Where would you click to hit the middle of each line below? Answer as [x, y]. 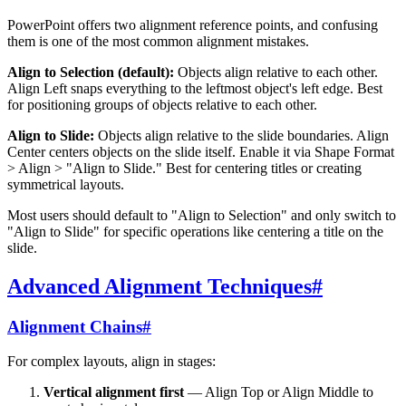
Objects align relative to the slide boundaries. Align [242, 135]
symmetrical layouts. [66, 184]
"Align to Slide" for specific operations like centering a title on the [195, 231]
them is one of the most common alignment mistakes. [158, 41]
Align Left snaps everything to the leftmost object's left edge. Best [195, 88]
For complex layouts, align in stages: [111, 362]
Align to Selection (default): [91, 72]
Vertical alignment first [114, 392]
